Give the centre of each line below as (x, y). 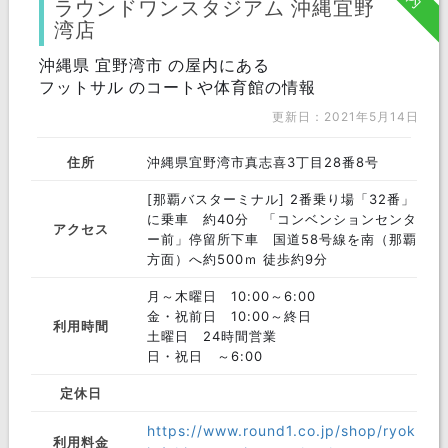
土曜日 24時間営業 (211, 336)
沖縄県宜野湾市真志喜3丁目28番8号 (262, 162)
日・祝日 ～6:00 (204, 356)
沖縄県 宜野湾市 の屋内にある (154, 65)
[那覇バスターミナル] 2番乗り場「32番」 (280, 199)
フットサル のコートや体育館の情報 (177, 87)
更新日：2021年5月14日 (346, 116)
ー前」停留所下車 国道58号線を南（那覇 (281, 239)
